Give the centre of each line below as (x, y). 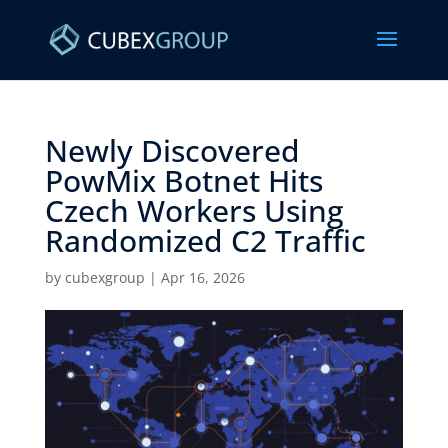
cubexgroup (104, 277)
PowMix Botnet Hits (183, 180)
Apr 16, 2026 (202, 277)
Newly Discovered (172, 150)
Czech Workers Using (193, 210)
